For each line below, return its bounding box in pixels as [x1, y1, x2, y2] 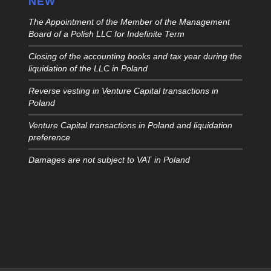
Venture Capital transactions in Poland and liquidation [28, 121, 232, 131]
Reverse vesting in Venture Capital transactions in [28, 87, 218, 96]
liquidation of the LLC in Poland [28, 64, 148, 74]
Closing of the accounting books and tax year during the [28, 52, 242, 62]
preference [28, 133, 70, 143]
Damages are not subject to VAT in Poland [28, 155, 190, 165]
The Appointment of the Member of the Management [28, 18, 230, 27]
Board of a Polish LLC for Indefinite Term [28, 30, 184, 39]
